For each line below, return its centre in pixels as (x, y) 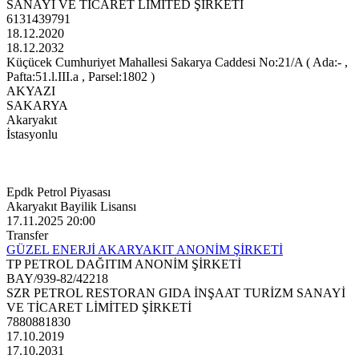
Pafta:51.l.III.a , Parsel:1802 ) (81, 77)
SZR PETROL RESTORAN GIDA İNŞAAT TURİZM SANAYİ (176, 293)
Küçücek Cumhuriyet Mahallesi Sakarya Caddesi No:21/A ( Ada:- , (177, 63)
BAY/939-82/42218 (57, 279)
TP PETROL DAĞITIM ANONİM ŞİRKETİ (124, 264)
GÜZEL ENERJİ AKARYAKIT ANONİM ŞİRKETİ (145, 250)
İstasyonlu (32, 135)
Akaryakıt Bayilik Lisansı (71, 207)
